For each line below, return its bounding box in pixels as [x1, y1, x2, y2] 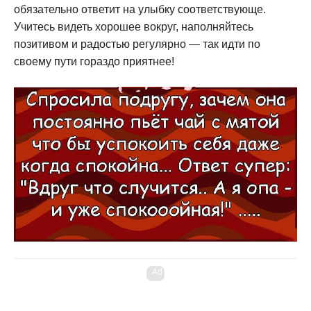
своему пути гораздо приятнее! [14, 55, 174, 67]
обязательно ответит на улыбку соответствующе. [14, 3, 266, 15]
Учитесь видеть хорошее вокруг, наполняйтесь [14, 20, 253, 33]
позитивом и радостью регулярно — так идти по [14, 37, 260, 50]
